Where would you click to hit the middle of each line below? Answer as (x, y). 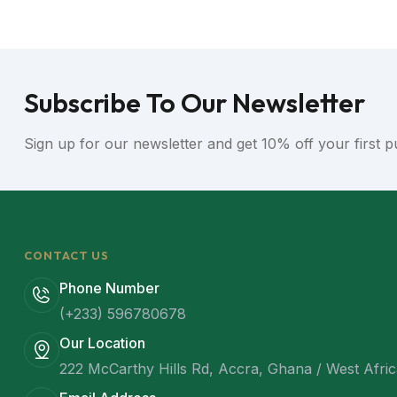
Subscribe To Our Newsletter (195, 103)
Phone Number (109, 288)
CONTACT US (67, 255)
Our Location (102, 343)
